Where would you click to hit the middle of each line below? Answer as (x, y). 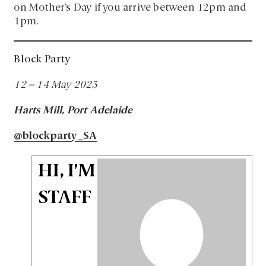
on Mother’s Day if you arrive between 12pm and (130, 8)
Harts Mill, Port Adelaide (73, 110)
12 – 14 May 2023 (56, 85)
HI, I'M (67, 171)
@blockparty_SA (56, 136)
